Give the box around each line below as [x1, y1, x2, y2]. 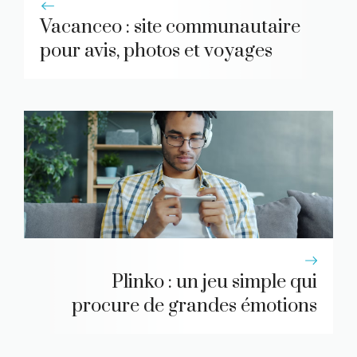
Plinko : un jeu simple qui [112, 270, 317, 295]
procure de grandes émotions [72, 294, 317, 319]
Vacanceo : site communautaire [40, 15, 300, 40]
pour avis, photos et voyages [40, 39, 273, 64]
